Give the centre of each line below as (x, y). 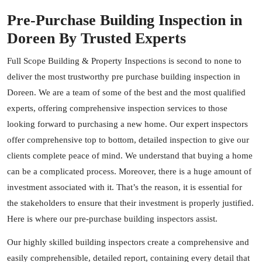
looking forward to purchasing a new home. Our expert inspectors (127, 124)
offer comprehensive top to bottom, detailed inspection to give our (128, 140)
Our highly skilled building (58, 242)
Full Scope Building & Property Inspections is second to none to (124, 61)
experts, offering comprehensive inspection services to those (117, 108)
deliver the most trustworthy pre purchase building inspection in (124, 77)
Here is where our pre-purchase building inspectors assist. (112, 219)
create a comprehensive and (197, 242)
